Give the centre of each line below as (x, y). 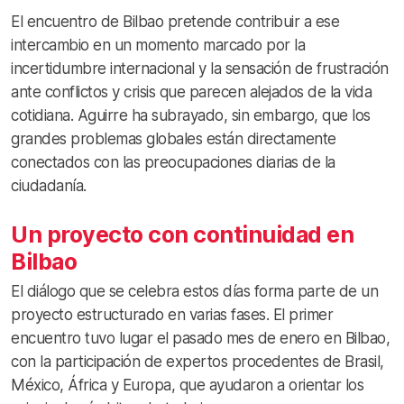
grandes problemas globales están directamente (174, 138)
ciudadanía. (49, 185)
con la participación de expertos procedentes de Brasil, (197, 361)
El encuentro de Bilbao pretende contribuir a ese (175, 21)
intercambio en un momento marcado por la (158, 45)
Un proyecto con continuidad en (182, 234)
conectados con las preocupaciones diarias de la (173, 162)
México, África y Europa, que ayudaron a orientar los (187, 385)
